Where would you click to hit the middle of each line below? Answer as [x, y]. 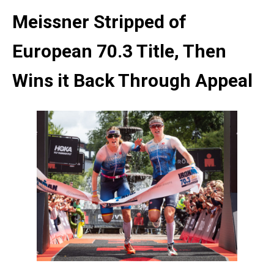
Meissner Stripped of [99, 21]
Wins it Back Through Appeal [132, 80]
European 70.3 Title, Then [119, 51]
